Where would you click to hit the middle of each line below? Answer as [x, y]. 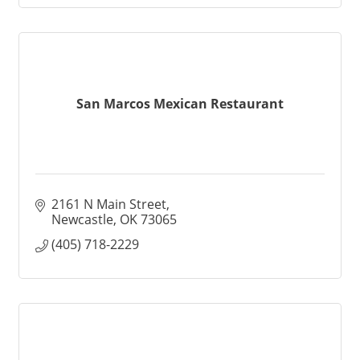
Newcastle [82, 219]
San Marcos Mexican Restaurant [180, 103]
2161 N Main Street [109, 204]
